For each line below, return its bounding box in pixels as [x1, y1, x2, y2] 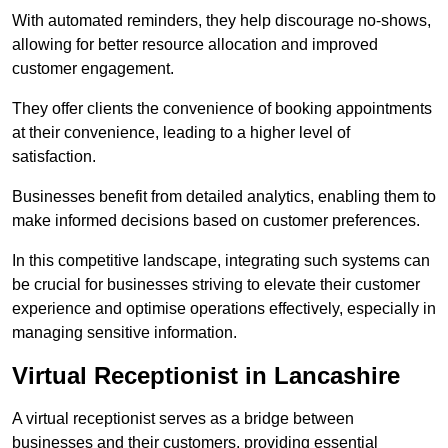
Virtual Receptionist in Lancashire [12, 362, 400, 390]
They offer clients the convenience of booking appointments [12, 100, 432, 118]
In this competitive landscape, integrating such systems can [12, 252, 430, 270]
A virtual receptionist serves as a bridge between [12, 410, 354, 428]
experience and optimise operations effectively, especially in [12, 300, 436, 318]
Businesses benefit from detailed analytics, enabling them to [12, 188, 436, 206]
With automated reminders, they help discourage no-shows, [12, 12, 431, 30]
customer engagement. [12, 60, 174, 78]
